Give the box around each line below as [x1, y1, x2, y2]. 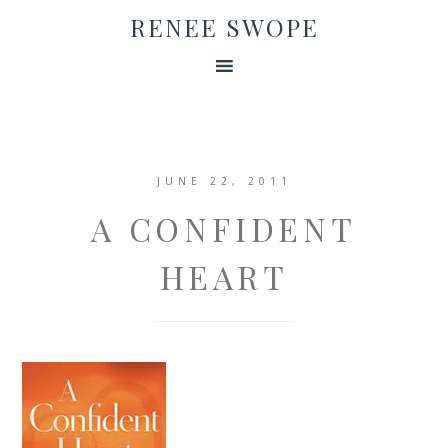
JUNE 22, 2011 [156, 174, 292, 188]
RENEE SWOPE [129, 11, 319, 43]
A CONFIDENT [91, 207, 357, 250]
